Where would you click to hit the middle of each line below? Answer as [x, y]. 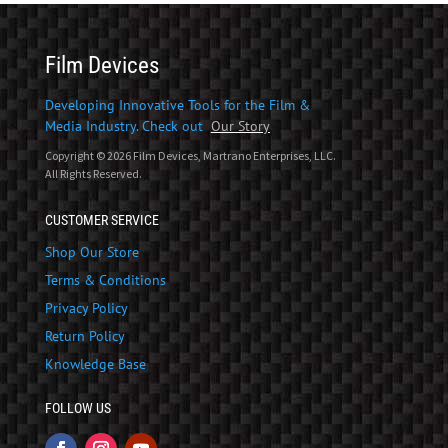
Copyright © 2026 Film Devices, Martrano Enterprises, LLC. [190, 155]
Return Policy [84, 335]
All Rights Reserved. [93, 173]
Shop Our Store [91, 251]
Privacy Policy [86, 307]
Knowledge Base [95, 363]
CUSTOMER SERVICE [101, 219]
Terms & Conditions [105, 279]
